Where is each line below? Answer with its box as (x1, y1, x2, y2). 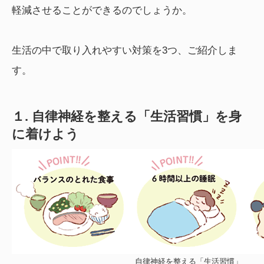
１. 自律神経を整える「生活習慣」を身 (12, 109, 242, 124)
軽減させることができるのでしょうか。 (12, 5, 192, 16)
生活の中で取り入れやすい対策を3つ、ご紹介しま (12, 45, 237, 57)
